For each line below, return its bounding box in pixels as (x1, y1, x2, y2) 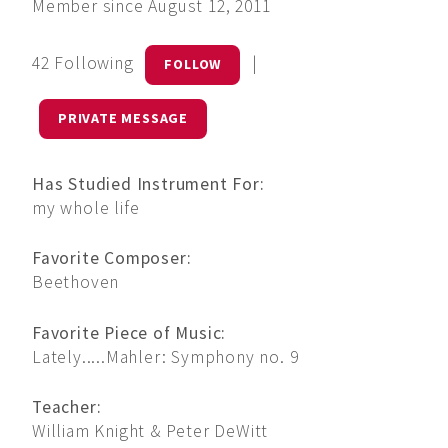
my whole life (32, 196, 140, 219)
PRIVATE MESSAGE (57, 109, 188, 128)
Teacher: (32, 396, 102, 419)
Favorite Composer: (32, 247, 192, 270)
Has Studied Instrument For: (32, 172, 265, 195)
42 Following (32, 52, 139, 75)
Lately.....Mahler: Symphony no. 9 (32, 345, 299, 368)
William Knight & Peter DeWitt (32, 420, 269, 443)
